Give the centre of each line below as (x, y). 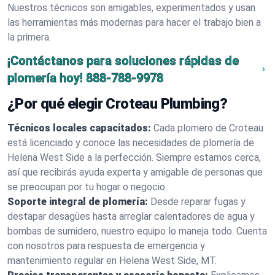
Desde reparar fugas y (198, 202)
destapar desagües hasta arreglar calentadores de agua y (131, 216)
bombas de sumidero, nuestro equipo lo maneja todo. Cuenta (137, 231)
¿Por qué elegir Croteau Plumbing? (118, 104)
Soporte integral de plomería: (78, 202)
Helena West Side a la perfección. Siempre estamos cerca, (134, 157)
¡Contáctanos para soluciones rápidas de (123, 61)
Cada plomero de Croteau (208, 128)
